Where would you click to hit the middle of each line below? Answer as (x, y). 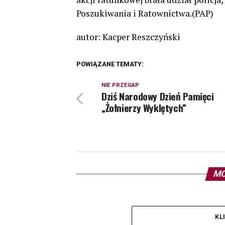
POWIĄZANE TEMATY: (110, 64)
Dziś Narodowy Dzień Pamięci (158, 96)
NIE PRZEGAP (120, 85)
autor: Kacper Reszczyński (128, 37)
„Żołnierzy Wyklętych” (144, 108)
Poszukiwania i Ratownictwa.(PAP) (145, 14)
